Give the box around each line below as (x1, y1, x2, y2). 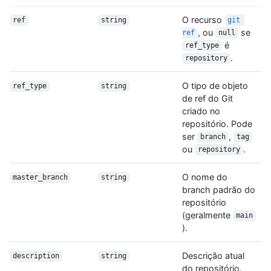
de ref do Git (182, 93, 233, 103)
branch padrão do (182, 184, 255, 195)
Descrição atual (182, 250, 244, 261)
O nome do (182, 171, 227, 182)
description (12, 252, 59, 261)
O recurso (182, 14, 224, 25)
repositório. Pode (182, 118, 252, 129)
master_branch (12, 173, 68, 182)
